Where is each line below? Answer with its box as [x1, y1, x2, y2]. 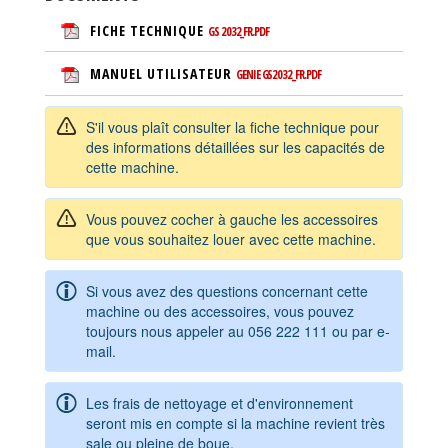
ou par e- [328, 320, 390, 341]
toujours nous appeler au [86, 320, 248, 341]
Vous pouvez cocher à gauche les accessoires [86, 208, 378, 229]
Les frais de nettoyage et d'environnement [86, 392, 353, 413]
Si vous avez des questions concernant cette [86, 280, 368, 301]
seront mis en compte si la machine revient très [86, 412, 385, 433]
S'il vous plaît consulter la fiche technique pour [86, 116, 379, 137]
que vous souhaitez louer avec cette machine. [86, 228, 376, 249]
